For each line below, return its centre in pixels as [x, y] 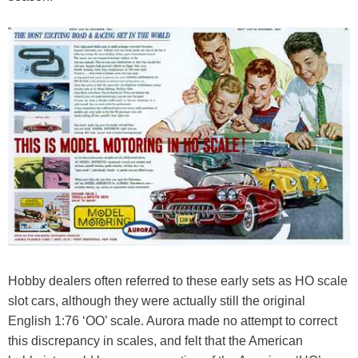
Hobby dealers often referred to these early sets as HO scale [178, 281]
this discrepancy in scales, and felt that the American [155, 341]
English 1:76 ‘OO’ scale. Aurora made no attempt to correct [173, 321]
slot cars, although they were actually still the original [157, 301]
